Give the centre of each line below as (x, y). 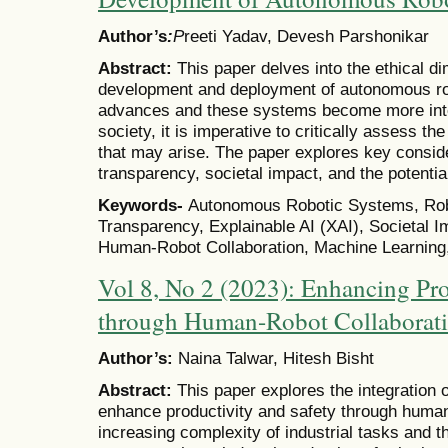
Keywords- (143, 205)
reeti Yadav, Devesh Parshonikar (306, 35)
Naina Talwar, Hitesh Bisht (276, 357)
